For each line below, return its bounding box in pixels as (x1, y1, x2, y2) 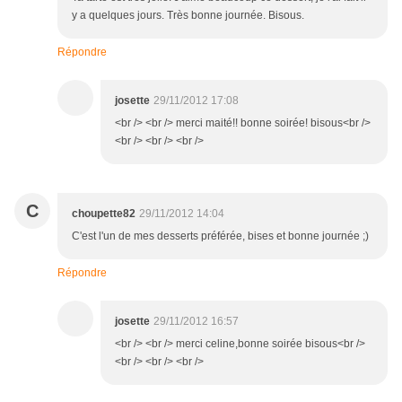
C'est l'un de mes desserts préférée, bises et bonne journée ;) (72, 230, 369, 243)
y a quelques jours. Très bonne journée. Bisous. (72, 9, 304, 22)
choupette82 (72, 207, 135, 221)
